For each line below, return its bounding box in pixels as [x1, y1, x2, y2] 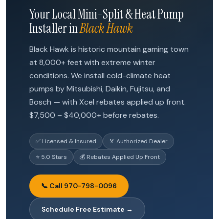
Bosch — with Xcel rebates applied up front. [29, 97, 186, 107]
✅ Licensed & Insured [36, 137, 96, 145]
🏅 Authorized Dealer [109, 137, 168, 145]
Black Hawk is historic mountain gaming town [29, 44, 189, 54]
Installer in [29, 20, 80, 37]
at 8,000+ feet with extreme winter [29, 57, 155, 67]
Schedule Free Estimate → [42, 205, 133, 214]
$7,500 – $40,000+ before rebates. [29, 110, 159, 120]
